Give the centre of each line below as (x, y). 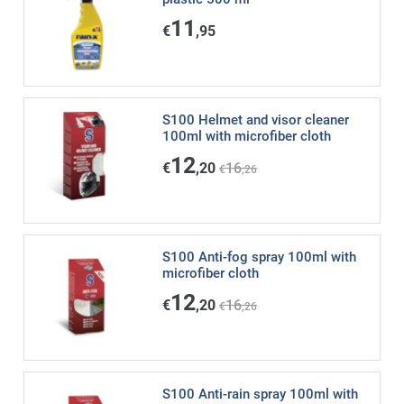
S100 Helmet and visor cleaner (255, 119)
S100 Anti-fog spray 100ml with (259, 257)
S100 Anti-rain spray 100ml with (260, 394)
